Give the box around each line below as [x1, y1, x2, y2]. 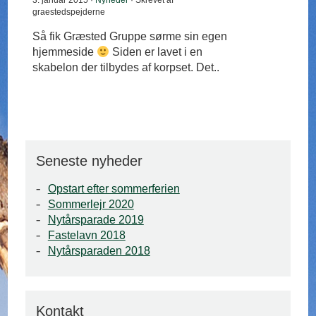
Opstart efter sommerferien [47, 183, 180, 195]
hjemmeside [32, 46, 97, 59]
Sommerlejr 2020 [47, 198, 134, 211]
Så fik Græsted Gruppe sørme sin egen [32, 30, 228, 43]
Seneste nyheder [36, 153, 143, 169]
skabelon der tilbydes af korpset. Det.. [32, 61, 220, 74]
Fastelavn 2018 [47, 229, 126, 242]
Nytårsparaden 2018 [47, 245, 150, 257]
